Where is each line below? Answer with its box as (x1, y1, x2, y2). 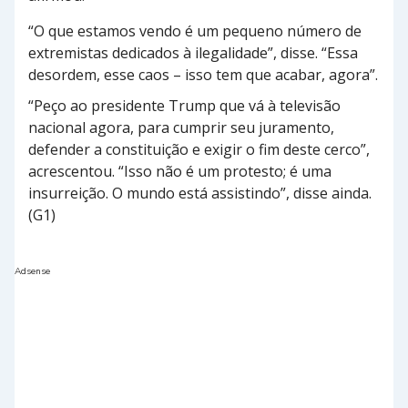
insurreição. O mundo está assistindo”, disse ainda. (28, 182, 372, 203)
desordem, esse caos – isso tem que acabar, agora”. (28, 64, 378, 85)
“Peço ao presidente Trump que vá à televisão (28, 95, 341, 116)
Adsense (15, 264, 50, 278)
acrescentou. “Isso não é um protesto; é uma (28, 160, 331, 181)
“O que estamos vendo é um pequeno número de (28, 20, 362, 41)
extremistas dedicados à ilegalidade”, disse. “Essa (28, 42, 358, 63)
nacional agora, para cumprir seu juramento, (28, 117, 334, 138)
